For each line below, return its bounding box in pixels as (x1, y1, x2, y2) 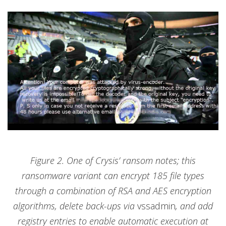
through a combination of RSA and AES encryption (15, 185, 211, 197)
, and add (176, 200, 213, 212)
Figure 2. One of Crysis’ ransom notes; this (30, 154, 196, 167)
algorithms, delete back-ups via (13, 200, 137, 212)
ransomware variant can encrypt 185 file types (22, 169, 204, 182)
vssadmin (137, 200, 176, 212)
